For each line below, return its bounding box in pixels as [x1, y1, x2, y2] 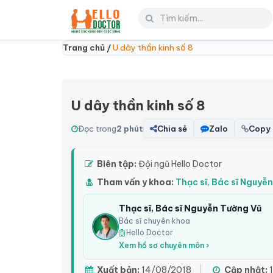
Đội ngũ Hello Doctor [136, 158, 222, 169]
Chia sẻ [157, 124, 187, 133]
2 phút [116, 124, 143, 133]
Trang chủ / [63, 42, 113, 53]
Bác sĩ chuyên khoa [119, 216, 190, 225]
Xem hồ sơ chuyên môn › [119, 241, 209, 250]
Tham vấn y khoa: [97, 177, 174, 188]
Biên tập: [97, 158, 136, 169]
